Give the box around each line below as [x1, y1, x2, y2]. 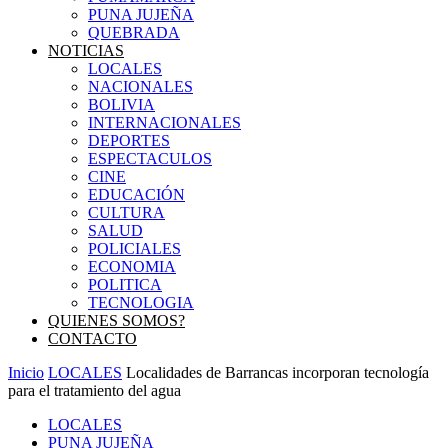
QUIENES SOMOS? [48, 312, 185, 329]
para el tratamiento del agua [8, 382, 181, 399]
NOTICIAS [48, 42, 124, 59]
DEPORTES [88, 132, 170, 149]
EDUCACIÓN [88, 186, 185, 203]
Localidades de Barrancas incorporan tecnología [126, 364, 429, 381]
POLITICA [88, 276, 162, 293]
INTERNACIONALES [88, 114, 241, 131]
